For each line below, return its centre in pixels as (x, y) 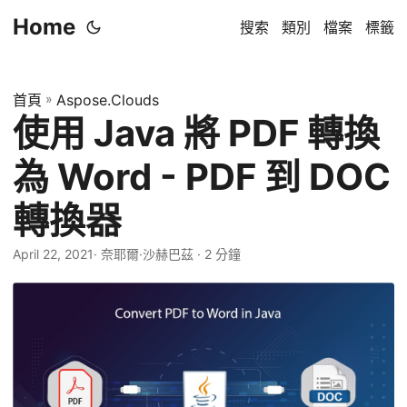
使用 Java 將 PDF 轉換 (196, 133)
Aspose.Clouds (108, 100)
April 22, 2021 (53, 254)
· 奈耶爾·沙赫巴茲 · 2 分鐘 (167, 254)
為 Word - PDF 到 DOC (202, 177)
